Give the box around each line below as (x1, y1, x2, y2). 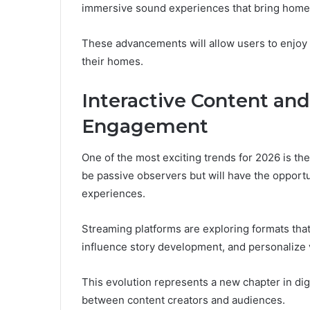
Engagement (82, 115, 208, 138)
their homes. (82, 55, 143, 69)
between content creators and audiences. (82, 293, 285, 307)
